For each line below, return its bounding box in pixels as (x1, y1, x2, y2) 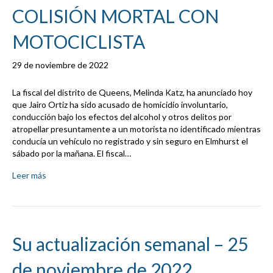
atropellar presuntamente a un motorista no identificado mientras (12, 124, 261, 135)
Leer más (12, 170, 46, 181)
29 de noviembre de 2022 (12, 60, 108, 71)
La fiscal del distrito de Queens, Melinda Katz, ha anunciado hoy (12, 87, 252, 98)
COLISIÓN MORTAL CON (12, 5, 219, 27)
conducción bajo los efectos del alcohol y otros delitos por (12, 112, 232, 122)
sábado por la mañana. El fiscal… (12, 148, 131, 159)
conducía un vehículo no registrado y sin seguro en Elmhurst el (12, 136, 248, 147)
